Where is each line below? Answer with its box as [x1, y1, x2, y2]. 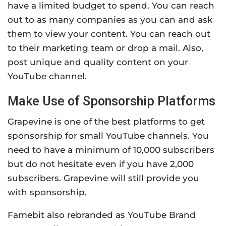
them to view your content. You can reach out [8, 29, 210, 39]
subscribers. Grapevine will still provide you [8, 173, 199, 184]
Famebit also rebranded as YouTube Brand [8, 210, 196, 220]
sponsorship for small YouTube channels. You [8, 131, 209, 141]
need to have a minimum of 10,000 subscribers [8, 145, 214, 155]
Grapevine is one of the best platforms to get [8, 117, 205, 127]
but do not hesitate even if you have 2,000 [8, 159, 194, 169]
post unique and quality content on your [8, 57, 188, 68]
